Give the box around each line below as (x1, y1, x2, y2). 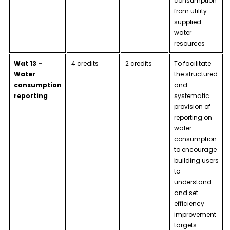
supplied (174, 17, 201, 27)
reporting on (174, 113, 212, 122)
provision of (174, 102, 210, 111)
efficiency (174, 199, 204, 208)
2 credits (125, 59, 152, 68)
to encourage (174, 145, 217, 155)
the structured (174, 70, 218, 79)
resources (174, 39, 205, 48)
